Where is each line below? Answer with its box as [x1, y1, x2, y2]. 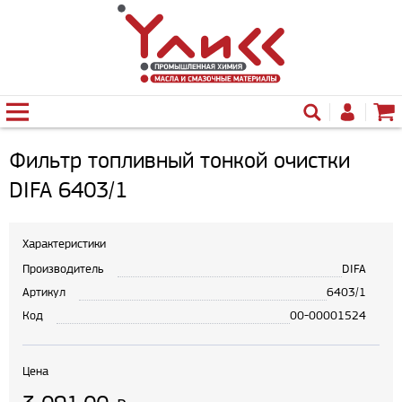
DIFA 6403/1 [9, 177, 127, 202]
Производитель [22, 262, 104, 275]
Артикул [22, 285, 66, 299]
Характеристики [22, 237, 106, 250]
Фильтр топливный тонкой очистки [9, 147, 350, 172]
